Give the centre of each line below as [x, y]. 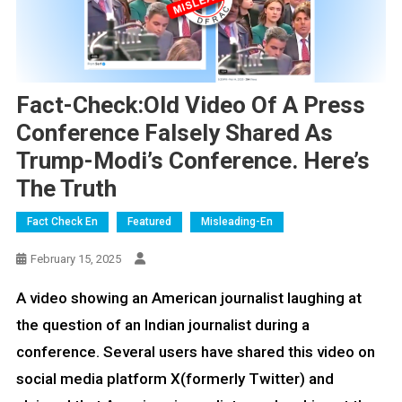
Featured [149, 221]
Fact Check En [62, 221]
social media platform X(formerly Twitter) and [175, 378]
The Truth [66, 188]
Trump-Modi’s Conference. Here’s [192, 160]
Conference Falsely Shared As [174, 132]
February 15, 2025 [75, 258]
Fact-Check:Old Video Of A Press [190, 105]
